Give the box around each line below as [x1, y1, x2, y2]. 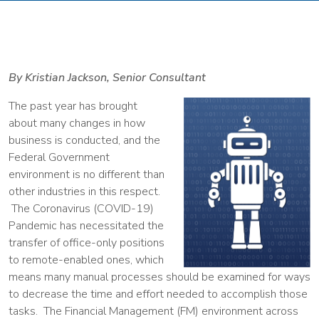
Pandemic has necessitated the [9, 218, 164, 234]
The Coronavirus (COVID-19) [9, 201, 154, 216]
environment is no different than [9, 167, 164, 182]
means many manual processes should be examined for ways [9, 269, 310, 285]
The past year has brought [9, 98, 137, 114]
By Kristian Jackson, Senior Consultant [9, 70, 206, 85]
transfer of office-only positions [9, 235, 164, 251]
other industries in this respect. [9, 184, 160, 199]
